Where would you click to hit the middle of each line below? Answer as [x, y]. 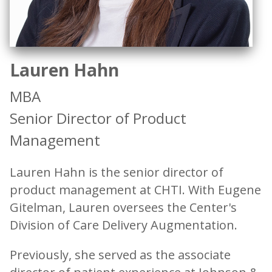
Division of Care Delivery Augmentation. [124, 225]
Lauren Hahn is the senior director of [117, 172]
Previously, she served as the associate [120, 255]
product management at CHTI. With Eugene [135, 190]
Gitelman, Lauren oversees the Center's [123, 208]
